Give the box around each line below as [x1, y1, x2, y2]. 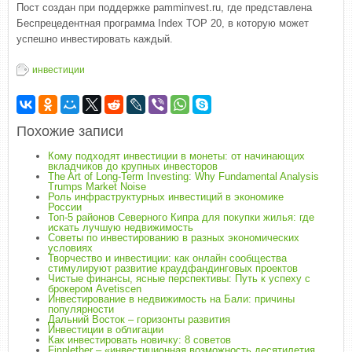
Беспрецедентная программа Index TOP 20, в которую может [16, 17, 309, 29]
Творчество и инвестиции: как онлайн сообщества [48, 252, 287, 264]
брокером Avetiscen [48, 283, 141, 295]
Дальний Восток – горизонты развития [48, 313, 230, 325]
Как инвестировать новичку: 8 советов [48, 334, 231, 346]
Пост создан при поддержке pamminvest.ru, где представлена [16, 2, 312, 13]
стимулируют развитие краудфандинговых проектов [48, 262, 298, 274]
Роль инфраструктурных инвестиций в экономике [48, 191, 284, 203]
